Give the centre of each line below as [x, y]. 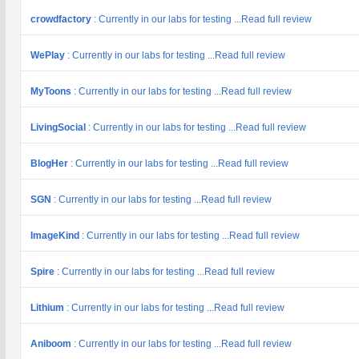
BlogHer [50, 163]
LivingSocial [59, 127]
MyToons [52, 91]
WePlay [49, 55]
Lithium [48, 308]
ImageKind [56, 236]
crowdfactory [62, 19]
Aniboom [52, 344]
